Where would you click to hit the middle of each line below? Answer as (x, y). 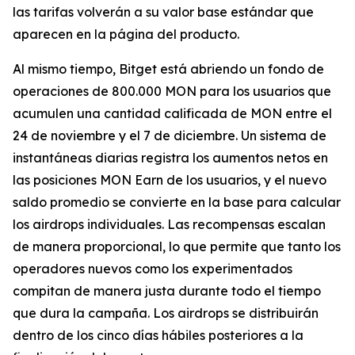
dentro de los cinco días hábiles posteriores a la (158, 336)
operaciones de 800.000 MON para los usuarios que (172, 92)
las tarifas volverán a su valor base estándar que (163, 12)
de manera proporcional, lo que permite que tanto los (177, 247)
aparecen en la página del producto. (126, 34)
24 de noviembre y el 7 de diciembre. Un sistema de (170, 136)
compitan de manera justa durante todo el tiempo (167, 291)
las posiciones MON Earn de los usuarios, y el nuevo (170, 180)
